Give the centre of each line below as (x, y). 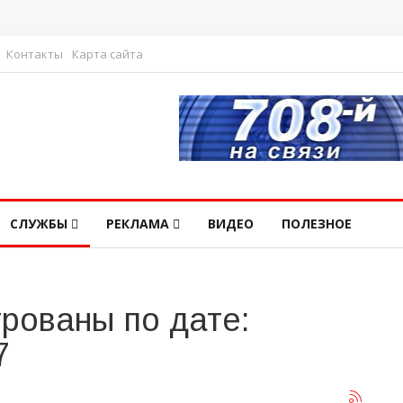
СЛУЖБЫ (39, 224)
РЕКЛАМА (138, 224)
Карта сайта (107, 54)
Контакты (35, 54)
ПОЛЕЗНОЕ (317, 224)
